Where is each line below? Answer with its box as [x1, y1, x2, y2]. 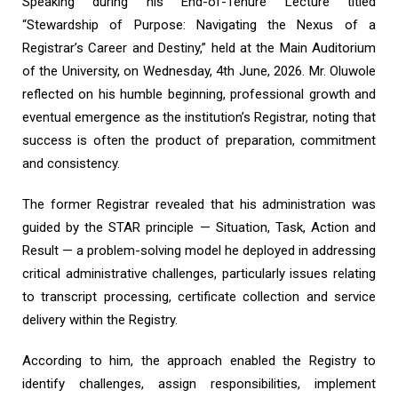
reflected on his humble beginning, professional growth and [22, 86, 376, 102]
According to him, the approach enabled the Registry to [22, 353, 376, 369]
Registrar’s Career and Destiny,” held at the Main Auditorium [22, 40, 376, 56]
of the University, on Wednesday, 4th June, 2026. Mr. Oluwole [22, 63, 376, 79]
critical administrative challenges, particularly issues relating [22, 266, 376, 282]
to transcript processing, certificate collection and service [22, 289, 376, 305]
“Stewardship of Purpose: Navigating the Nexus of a [22, 17, 376, 33]
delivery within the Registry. [22, 312, 178, 328]
